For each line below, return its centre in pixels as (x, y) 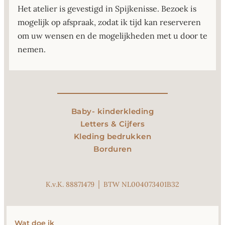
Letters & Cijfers (113, 124)
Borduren (113, 149)
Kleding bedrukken (113, 137)
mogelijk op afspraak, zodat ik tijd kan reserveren (109, 22)
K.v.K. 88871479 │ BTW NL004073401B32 (113, 185)
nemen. (32, 49)
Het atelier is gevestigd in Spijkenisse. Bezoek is (107, 9)
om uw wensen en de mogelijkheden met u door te (113, 36)
